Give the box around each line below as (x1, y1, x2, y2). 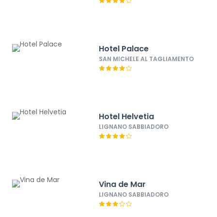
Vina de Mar (99, 179, 146, 190)
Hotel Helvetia (99, 111, 155, 122)
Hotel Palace (99, 43, 149, 54)
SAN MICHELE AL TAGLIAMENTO (99, 55, 194, 63)
